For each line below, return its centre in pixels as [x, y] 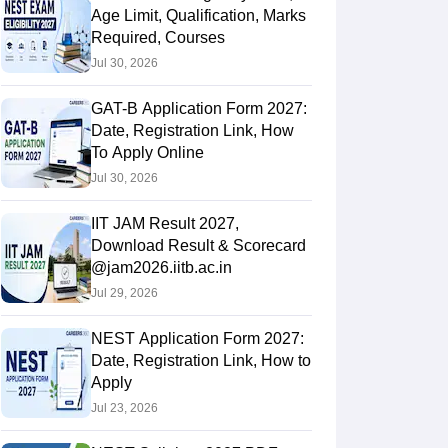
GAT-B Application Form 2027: [198, 109]
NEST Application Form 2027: [197, 339]
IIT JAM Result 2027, [164, 224]
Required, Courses [157, 38]
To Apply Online [147, 153]
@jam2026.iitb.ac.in [161, 268]
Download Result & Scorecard [198, 246]
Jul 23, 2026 [124, 408]
